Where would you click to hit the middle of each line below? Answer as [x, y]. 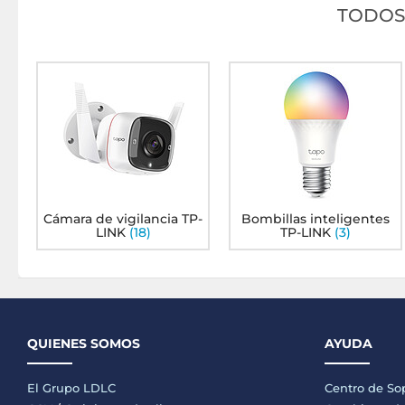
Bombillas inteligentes [315, 218]
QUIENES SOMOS [84, 344]
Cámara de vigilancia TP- [123, 218]
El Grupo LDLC [71, 388]
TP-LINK [305, 232]
